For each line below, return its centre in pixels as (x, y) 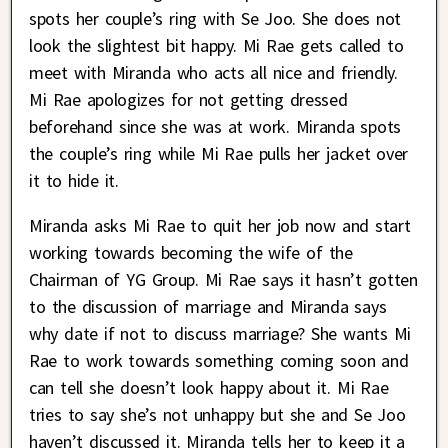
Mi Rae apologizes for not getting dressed (188, 100)
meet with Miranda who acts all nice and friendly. (213, 73)
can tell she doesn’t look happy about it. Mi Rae (209, 388)
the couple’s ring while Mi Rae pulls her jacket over (219, 154)
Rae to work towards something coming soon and (219, 361)
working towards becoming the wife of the (191, 253)
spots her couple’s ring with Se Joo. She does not (215, 19)
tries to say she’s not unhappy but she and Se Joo (217, 415)
